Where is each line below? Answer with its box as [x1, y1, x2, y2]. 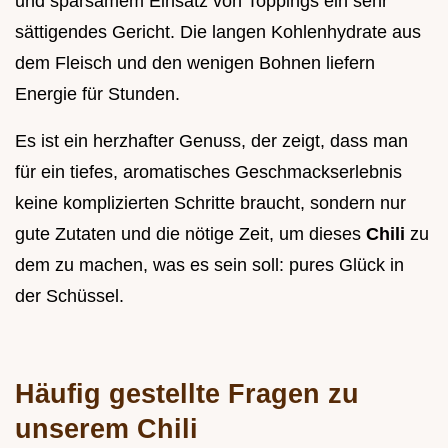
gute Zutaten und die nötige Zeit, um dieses [15, 223, 366, 244]
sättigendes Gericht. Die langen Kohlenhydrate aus [15, 21, 421, 42]
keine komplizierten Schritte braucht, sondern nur [15, 192, 406, 213]
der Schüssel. [15, 285, 124, 306]
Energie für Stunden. [15, 83, 180, 104]
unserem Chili [15, 412, 198, 444]
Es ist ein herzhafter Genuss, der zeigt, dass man [15, 130, 408, 151]
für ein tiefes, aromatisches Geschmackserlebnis [15, 161, 402, 182]
